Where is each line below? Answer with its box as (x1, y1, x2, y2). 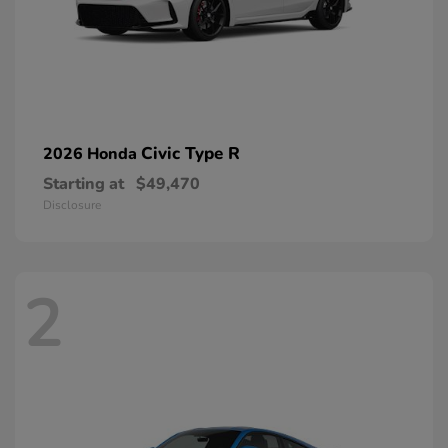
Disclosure (43, 197, 101, 214)
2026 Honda (43, 143, 141, 166)
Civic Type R (141, 142, 240, 166)
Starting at (43, 173, 124, 196)
